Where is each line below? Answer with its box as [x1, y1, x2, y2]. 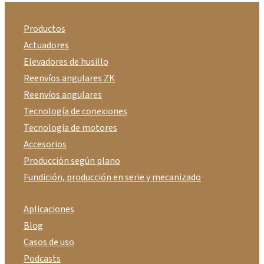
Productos [24, 22, 65, 35]
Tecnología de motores [24, 121, 117, 134]
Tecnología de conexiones [24, 104, 127, 118]
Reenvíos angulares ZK [24, 71, 115, 85]
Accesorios [24, 137, 67, 151]
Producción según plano [24, 154, 120, 167]
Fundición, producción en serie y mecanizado [24, 170, 201, 184]
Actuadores [24, 38, 69, 52]
